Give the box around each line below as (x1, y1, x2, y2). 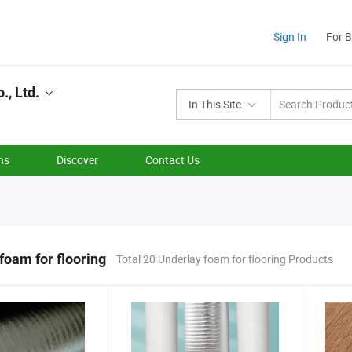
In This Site (189, 97, 241, 112)
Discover (57, 152, 98, 167)
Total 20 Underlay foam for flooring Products (116, 251, 333, 266)
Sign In (273, 29, 306, 44)
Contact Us (145, 152, 200, 167)
